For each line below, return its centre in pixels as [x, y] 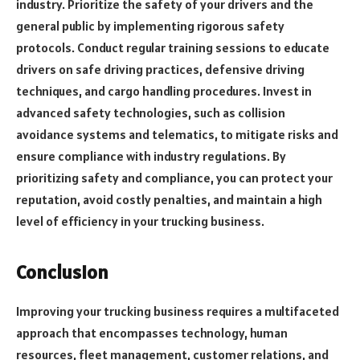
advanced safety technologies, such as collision [151, 113]
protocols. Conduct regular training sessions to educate [173, 48]
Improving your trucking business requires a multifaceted [178, 311]
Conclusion [62, 272]
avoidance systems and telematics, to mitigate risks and [177, 135]
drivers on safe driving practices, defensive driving [160, 70]
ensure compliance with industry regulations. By [151, 156]
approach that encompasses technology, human [152, 333]
